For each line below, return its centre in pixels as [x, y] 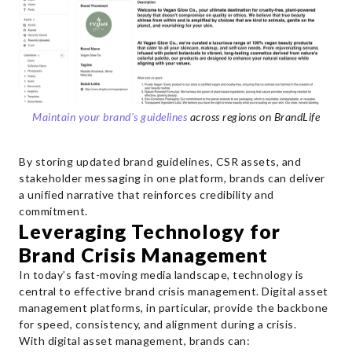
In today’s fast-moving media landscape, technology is [161, 275]
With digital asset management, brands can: [134, 341]
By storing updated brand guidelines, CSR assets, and [160, 162]
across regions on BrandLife [253, 117]
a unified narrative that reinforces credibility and [147, 195]
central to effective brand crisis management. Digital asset [174, 291]
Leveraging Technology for [150, 231]
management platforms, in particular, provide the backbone [174, 308]
